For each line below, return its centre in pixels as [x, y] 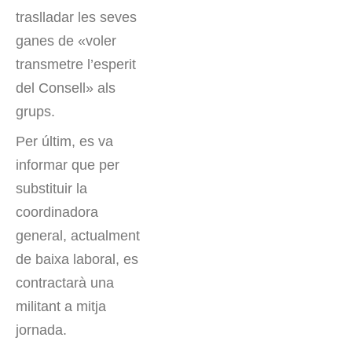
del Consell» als [66, 88]
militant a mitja [61, 307]
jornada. [43, 330]
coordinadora [57, 213]
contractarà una [65, 283]
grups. [35, 112]
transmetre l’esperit [76, 65]
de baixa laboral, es [77, 260]
